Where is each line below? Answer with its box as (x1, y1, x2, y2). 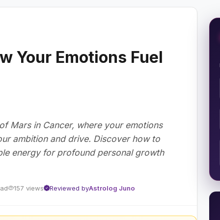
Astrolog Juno (89, 184, 135, 192)
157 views (14, 184, 44, 192)
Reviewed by (50, 184, 89, 192)
